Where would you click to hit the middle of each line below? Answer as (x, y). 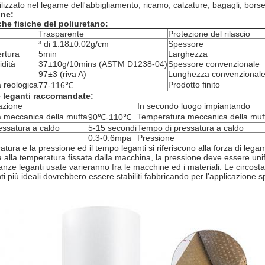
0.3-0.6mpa (110, 138)
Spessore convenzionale (214, 64)
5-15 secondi (112, 128)
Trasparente (61, 34)
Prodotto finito (194, 85)
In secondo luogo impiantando (194, 106)
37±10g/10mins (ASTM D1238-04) (103, 64)
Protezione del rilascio (209, 34)
